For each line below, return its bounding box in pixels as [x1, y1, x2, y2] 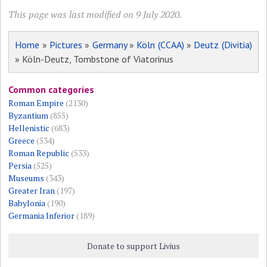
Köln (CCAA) [136, 38, 184, 51]
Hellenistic [8, 122, 50, 133]
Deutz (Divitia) [194, 38, 252, 51]
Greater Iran [8, 184, 55, 196]
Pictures [49, 38, 83, 51]
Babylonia [8, 197, 46, 209]
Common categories [8, 83, 95, 95]
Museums [8, 172, 45, 184]
